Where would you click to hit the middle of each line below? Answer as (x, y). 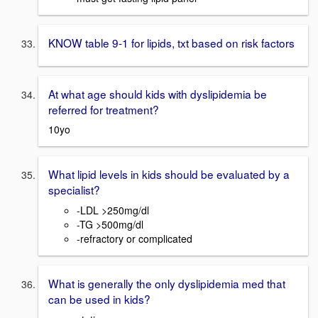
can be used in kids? (99, 299)
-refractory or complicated (135, 239)
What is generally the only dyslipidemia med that (167, 284)
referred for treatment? (104, 109)
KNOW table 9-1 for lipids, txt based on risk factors (171, 43)
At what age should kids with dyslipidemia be (158, 93)
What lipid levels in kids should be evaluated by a (169, 174)
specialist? (74, 190)
